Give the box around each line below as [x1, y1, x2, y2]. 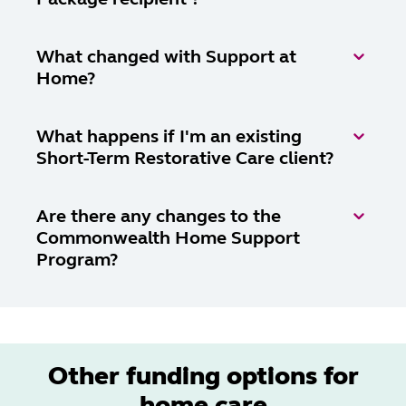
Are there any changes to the [36, 204, 281, 227]
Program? [36, 247, 118, 271]
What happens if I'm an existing [36, 124, 302, 148]
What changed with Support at [36, 44, 296, 68]
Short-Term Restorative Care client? [36, 146, 333, 169]
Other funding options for [47, 360, 359, 391]
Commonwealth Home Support [36, 226, 300, 249]
